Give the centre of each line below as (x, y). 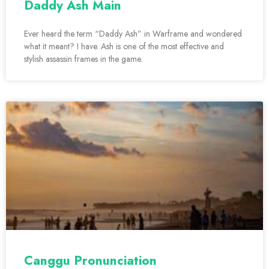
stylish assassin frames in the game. (83, 59)
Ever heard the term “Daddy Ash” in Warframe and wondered (133, 34)
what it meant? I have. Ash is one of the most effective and (124, 47)
